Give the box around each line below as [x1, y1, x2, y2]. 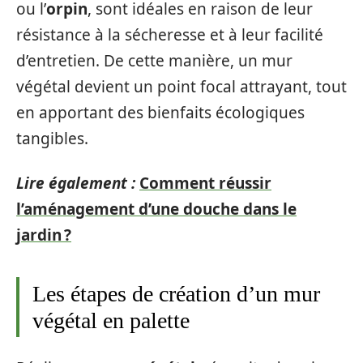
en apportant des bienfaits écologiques [16, 102, 305, 123]
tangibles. [16, 128, 88, 149]
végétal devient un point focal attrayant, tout [16, 76, 347, 97]
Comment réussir [139, 172, 271, 194]
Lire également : [16, 172, 135, 194]
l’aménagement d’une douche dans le [16, 198, 297, 220]
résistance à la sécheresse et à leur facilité [16, 24, 323, 45]
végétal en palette [32, 307, 190, 333]
